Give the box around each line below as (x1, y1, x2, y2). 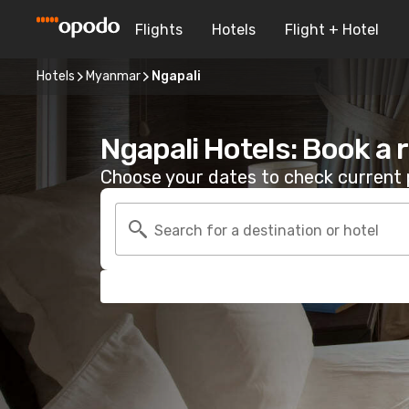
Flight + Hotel (285, 20, 379, 38)
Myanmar (86, 68, 141, 84)
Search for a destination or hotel (154, 221, 379, 239)
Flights (135, 20, 183, 38)
